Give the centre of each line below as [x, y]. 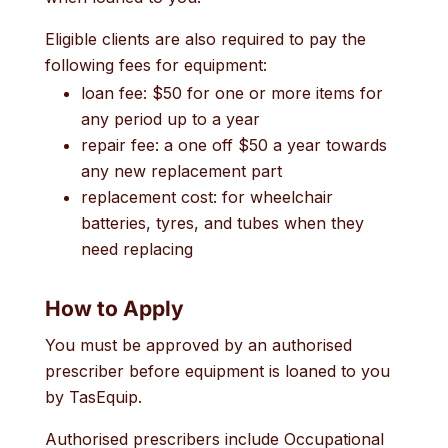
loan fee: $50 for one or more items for [231, 93]
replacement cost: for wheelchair [206, 197]
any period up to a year [170, 119]
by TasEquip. [95, 397]
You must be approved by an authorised [198, 345]
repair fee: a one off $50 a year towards [233, 145]
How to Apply [114, 308]
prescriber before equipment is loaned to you [217, 371]
